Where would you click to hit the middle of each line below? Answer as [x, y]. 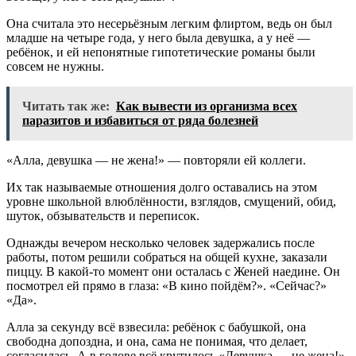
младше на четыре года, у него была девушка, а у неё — [158, 38]
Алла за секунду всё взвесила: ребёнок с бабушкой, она [156, 327]
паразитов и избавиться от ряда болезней [140, 121]
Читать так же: [66, 106]
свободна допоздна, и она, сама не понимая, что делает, [157, 342]
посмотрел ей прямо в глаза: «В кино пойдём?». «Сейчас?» [166, 286]
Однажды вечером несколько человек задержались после [161, 243]
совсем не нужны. [55, 67]
